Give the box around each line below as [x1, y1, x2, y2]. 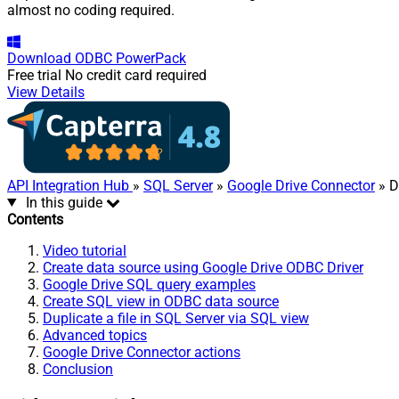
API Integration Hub [7, 176, 133, 194]
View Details [7, 83, 85, 101]
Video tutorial [43, 241, 126, 259]
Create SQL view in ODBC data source [43, 292, 279, 310]
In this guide [25, 193, 102, 211]
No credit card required [65, 66, 207, 84]
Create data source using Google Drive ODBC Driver [43, 258, 363, 276]
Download [7, 49, 71, 67]
